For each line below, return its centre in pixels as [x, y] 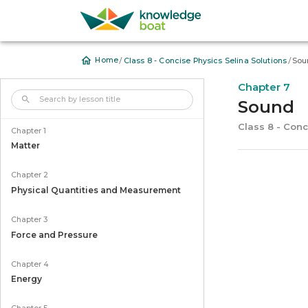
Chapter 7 [264, 87]
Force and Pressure [54, 234]
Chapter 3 [29, 219]
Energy [26, 279]
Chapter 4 [29, 264]
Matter [25, 146]
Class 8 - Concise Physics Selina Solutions [205, 60]
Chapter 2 [29, 175]
